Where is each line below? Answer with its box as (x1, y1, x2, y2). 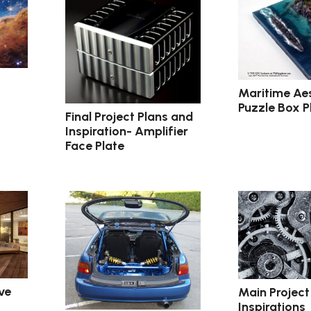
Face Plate (65, 138, 125, 154)
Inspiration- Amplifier (65, 124, 189, 140)
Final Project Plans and (65, 109, 194, 125)
